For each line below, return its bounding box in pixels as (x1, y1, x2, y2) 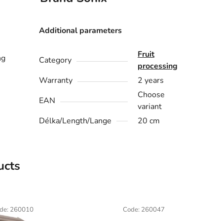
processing (138, 60, 178, 72)
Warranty (39, 74, 73, 86)
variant (138, 101, 162, 112)
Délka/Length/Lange (39, 115, 112, 126)
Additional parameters (39, 25, 122, 36)
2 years (138, 74, 164, 86)
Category (39, 54, 72, 66)
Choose (138, 89, 165, 100)
